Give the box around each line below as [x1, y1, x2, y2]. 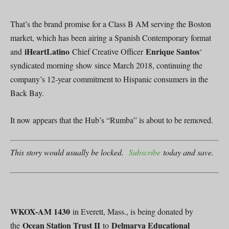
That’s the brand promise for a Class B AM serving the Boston [10, 18, 211, 29]
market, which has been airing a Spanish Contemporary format [10, 32, 211, 43]
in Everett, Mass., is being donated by [73, 206, 193, 217]
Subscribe [129, 147, 161, 157]
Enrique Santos [146, 45, 199, 57]
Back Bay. [10, 87, 44, 98]
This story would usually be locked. [10, 147, 129, 157]
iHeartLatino [25, 45, 72, 57]
